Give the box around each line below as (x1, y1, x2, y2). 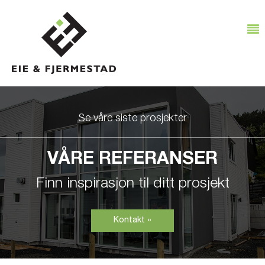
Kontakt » (114, 216, 151, 225)
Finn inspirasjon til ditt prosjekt (35, 177, 230, 192)
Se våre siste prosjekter (78, 114, 187, 124)
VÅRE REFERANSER (47, 151, 218, 169)
